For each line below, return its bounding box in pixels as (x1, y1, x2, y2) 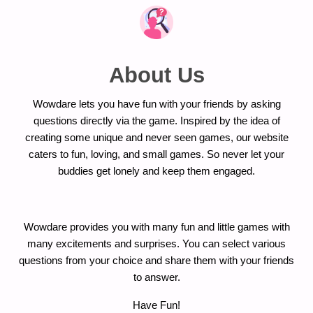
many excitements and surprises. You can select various (27, 238, 286, 249)
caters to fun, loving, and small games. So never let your (29, 149, 284, 160)
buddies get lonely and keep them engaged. (58, 166, 255, 177)
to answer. (133, 272, 180, 283)
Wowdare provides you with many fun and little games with (23, 221, 290, 233)
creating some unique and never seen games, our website (24, 132, 289, 143)
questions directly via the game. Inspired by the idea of (33, 115, 280, 126)
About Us (108, 63, 205, 87)
